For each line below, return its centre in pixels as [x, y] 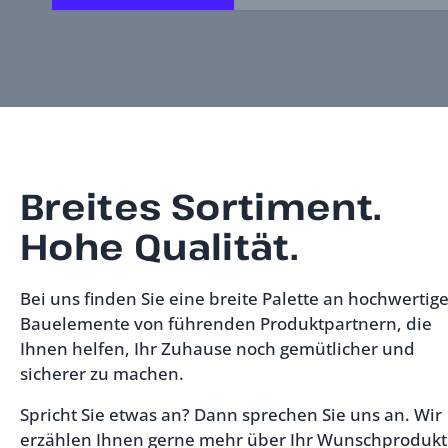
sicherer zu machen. [102, 373]
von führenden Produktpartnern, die [281, 323]
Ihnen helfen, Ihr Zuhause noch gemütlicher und [217, 348]
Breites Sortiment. [201, 205]
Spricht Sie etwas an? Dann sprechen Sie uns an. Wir [231, 414]
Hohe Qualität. [159, 245]
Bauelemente [75, 323]
